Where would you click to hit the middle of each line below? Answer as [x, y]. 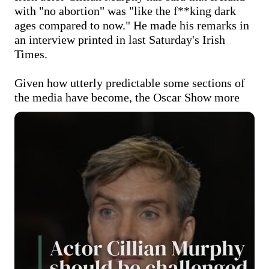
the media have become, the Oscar [98, 97]
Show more [212, 97]
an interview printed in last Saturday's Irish [120, 39]
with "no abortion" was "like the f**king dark [125, 11]
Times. [31, 54]
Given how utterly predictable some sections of [130, 83]
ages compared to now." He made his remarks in [132, 25]
